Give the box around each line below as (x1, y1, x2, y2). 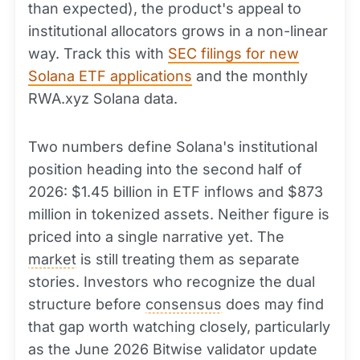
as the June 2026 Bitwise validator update (28, 341, 317, 358)
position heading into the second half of (28, 161, 302, 178)
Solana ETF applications (28, 67, 192, 85)
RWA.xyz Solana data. (28, 90, 178, 108)
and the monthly (192, 67, 308, 85)
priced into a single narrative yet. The (28, 228, 284, 246)
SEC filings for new (168, 45, 299, 63)
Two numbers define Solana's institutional (28, 138, 317, 156)
